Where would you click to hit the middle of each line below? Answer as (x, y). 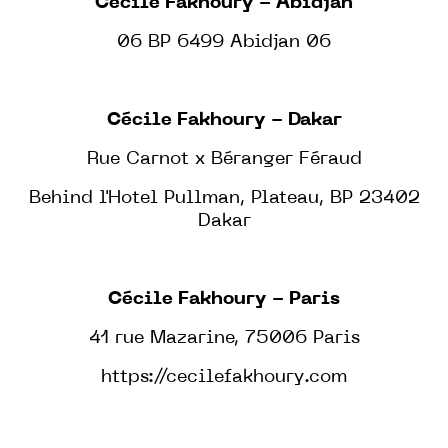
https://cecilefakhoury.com (224, 377)
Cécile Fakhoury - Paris (224, 299)
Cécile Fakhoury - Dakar (224, 120)
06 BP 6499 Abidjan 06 (224, 42)
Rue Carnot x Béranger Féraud (224, 159)
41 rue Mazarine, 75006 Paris (224, 338)
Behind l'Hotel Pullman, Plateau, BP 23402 (224, 198)
